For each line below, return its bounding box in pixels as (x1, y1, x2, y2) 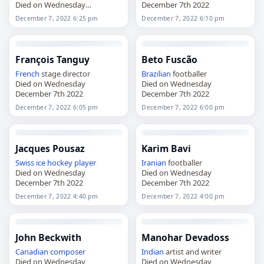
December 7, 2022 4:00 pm (141, 192, 225, 200)
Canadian (15, 246, 48, 257)
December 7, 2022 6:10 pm (141, 14, 225, 22)
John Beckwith (15, 230, 81, 244)
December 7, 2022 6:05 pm (15, 103, 98, 111)
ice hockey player (35, 157, 96, 168)
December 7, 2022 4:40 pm (15, 192, 98, 200)
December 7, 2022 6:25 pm (15, 14, 98, 22)
